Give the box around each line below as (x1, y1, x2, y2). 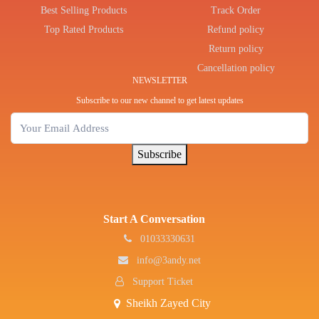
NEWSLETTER (132, 75, 187, 85)
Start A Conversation (103, 213, 205, 226)
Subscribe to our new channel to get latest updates (75, 95, 244, 105)
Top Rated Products (43, 23, 123, 35)
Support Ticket (129, 276, 193, 288)
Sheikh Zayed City (126, 297, 211, 310)
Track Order (211, 4, 261, 16)
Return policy (208, 43, 263, 54)
